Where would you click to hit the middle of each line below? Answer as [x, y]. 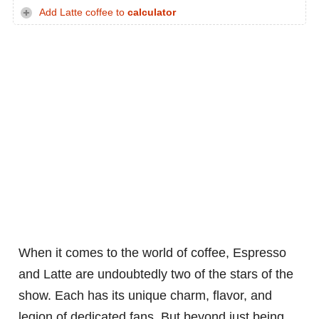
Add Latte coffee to [83, 13]
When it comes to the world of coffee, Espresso [152, 253]
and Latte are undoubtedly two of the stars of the [156, 274]
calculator [152, 13]
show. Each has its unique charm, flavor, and [145, 296]
